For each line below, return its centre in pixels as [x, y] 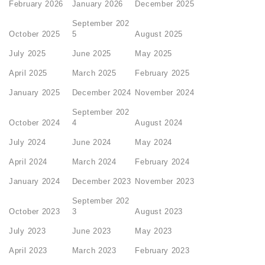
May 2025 [154, 54]
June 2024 [92, 143]
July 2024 [28, 143]
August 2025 [159, 34]
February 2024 [162, 162]
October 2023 [35, 212]
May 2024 [154, 143]
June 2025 [92, 54]
